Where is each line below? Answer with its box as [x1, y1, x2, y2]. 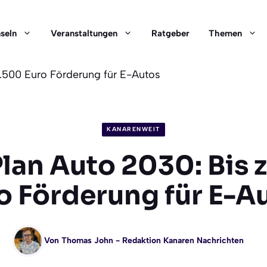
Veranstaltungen [51, 28, 117, 39]
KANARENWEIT [107, 125, 160, 133]
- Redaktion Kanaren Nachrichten [113, 235, 244, 246]
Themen [209, 28, 242, 39]
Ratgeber [151, 28, 190, 39]
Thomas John [61, 235, 113, 246]
